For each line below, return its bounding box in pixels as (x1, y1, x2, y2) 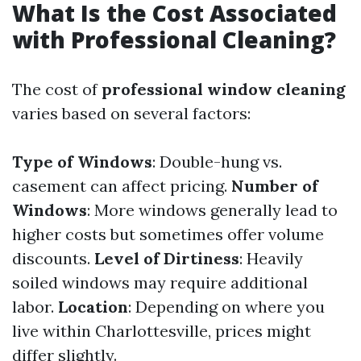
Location (58, 297, 128, 317)
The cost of (12, 79, 102, 99)
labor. (12, 297, 58, 317)
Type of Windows (12, 151, 152, 172)
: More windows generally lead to (87, 200, 338, 220)
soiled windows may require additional (12, 272, 308, 293)
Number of (231, 176, 318, 196)
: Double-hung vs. (152, 151, 282, 172)
